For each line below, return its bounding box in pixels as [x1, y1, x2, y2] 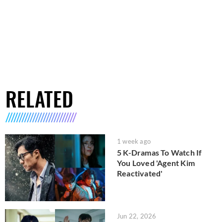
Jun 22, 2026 [117, 212, 157, 220]
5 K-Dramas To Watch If [117, 148, 202, 158]
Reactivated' [117, 168, 163, 178]
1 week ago [117, 137, 151, 146]
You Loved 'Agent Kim [117, 158, 195, 168]
